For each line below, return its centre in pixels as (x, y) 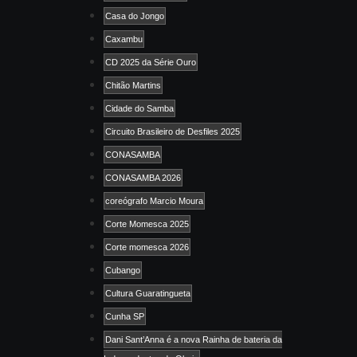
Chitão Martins (133, 85)
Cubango (123, 270)
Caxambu (124, 39)
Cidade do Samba (139, 108)
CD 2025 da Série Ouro (151, 62)
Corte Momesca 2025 (147, 224)
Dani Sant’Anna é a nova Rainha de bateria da (194, 339)
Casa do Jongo (135, 16)
